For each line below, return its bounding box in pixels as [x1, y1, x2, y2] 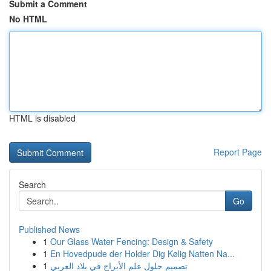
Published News [19, 223, 80, 235]
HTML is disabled [9, 112, 76, 124]
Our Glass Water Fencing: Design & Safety [50, 235, 213, 247]
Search [19, 178, 46, 191]
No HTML [9, 13, 47, 25]
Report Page [214, 146, 262, 158]
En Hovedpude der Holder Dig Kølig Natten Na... [50, 247, 235, 260]
